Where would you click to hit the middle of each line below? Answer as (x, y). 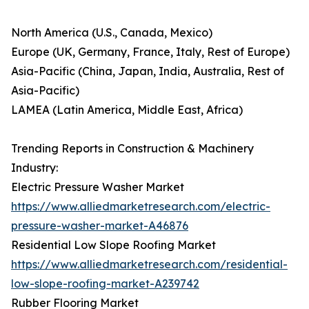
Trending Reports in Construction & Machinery (132, 149)
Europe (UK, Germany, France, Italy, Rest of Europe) (150, 52)
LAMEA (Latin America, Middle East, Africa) (127, 110)
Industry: (34, 168)
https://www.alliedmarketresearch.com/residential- (149, 265)
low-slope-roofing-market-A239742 (105, 284)
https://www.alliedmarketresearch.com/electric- (141, 207)
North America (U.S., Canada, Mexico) (112, 33)
